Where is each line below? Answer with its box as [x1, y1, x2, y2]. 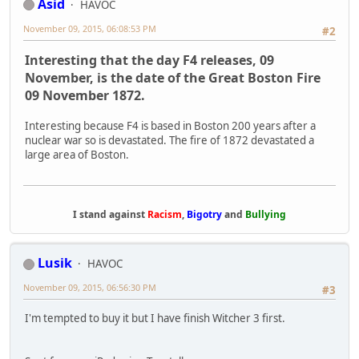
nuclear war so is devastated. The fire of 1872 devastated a [25, 133, 314, 148]
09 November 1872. [25, 87, 145, 105]
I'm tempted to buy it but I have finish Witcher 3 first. [25, 310, 285, 325]
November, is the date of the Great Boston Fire [25, 69, 321, 87]
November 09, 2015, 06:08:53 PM [23, 22, 156, 34]
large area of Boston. [25, 147, 129, 163]
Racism [147, 208, 182, 222]
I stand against [73, 208, 147, 222]
